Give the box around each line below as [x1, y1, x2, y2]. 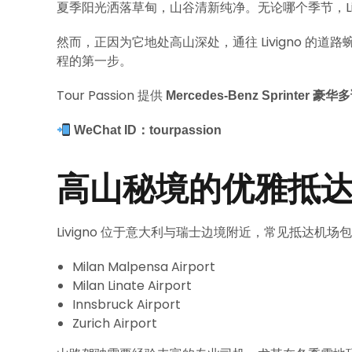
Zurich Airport [72, 314, 157, 332]
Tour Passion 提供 [57, 86, 166, 104]
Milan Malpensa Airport [72, 258, 215, 276]
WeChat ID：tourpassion [74, 123, 222, 137]
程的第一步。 [57, 52, 132, 70]
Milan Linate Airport [72, 277, 192, 295]
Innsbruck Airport [72, 295, 181, 313]
